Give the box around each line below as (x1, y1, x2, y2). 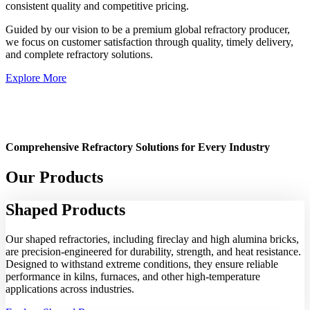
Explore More (6, 72, 66, 84)
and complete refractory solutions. (6, 48, 153, 61)
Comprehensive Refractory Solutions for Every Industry (6, 140, 270, 153)
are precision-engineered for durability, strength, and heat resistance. (6, 245, 301, 257)
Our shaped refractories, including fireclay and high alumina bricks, (6, 232, 299, 245)
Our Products (6, 167, 103, 186)
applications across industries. (6, 282, 134, 295)
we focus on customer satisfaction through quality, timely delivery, (6, 36, 293, 48)
